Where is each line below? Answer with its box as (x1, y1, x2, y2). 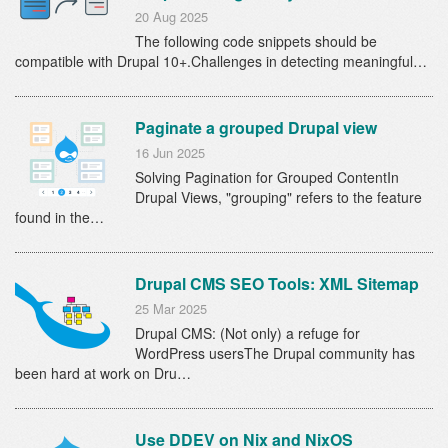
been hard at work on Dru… (15, 363, 191, 384)
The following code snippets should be (135, 31, 377, 52)
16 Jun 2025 (135, 143, 205, 163)
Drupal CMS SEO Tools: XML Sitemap (135, 272, 419, 296)
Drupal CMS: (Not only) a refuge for (135, 323, 360, 344)
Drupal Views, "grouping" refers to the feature (135, 187, 422, 208)
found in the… (15, 207, 104, 228)
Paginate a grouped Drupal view (135, 116, 377, 140)
